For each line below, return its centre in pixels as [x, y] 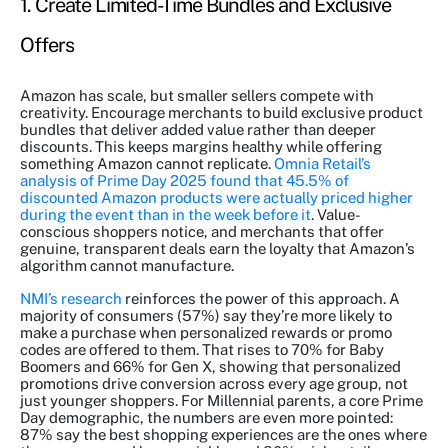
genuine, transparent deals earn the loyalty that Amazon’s [217, 249]
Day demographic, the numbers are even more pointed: [206, 418]
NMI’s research [71, 299]
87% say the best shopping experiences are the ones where [223, 435]
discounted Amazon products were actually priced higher [216, 198]
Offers [47, 45]
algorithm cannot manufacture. [127, 266]
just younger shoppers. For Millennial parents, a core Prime [221, 401]
